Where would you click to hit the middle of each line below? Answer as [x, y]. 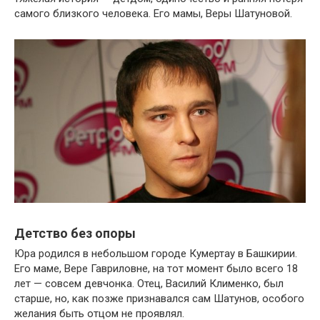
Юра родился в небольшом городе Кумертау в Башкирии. [156, 254]
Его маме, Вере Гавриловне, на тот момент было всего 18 [156, 269]
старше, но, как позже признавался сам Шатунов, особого [159, 299]
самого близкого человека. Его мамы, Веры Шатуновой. [153, 13]
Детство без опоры [75, 234]
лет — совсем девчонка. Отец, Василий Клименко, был [149, 284]
